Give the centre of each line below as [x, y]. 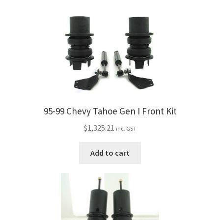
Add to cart [110, 152]
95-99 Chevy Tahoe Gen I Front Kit [110, 111]
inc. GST [126, 128]
